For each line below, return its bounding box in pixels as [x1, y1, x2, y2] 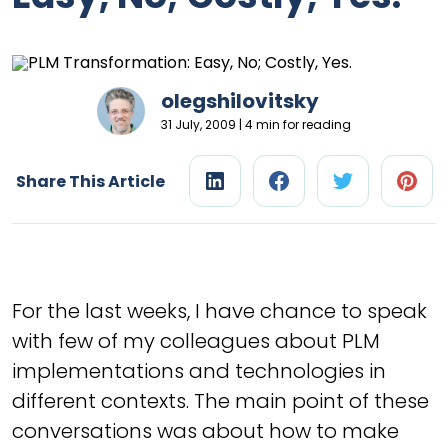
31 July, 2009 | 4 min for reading [161, 116, 351, 133]
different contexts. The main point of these [12, 387, 429, 415]
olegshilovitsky [161, 87, 319, 115]
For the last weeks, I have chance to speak [12, 297, 427, 325]
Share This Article [15, 169, 165, 193]
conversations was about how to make [12, 417, 399, 445]
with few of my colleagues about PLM [12, 327, 380, 355]
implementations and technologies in [12, 357, 386, 385]
